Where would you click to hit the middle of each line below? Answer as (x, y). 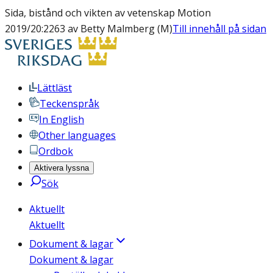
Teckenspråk (69, 104)
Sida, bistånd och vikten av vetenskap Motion (108, 13)
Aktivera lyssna (62, 168)
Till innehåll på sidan (219, 29)
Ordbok (56, 151)
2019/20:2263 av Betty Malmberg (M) (89, 29)
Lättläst (55, 88)
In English (62, 119)
